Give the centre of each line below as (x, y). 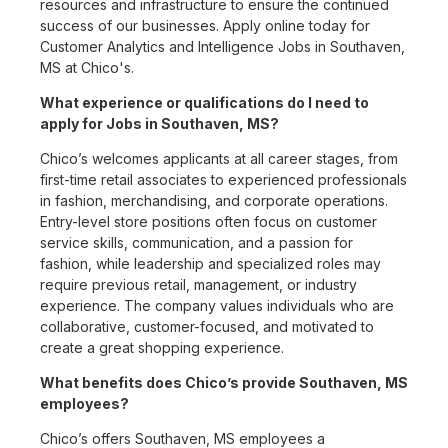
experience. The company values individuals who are (217, 306)
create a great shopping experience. (162, 348)
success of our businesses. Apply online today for (205, 26)
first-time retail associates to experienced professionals (223, 180)
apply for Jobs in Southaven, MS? (159, 124)
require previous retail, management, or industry (198, 285)
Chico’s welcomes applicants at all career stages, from (219, 159)
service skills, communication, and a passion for (196, 243)
